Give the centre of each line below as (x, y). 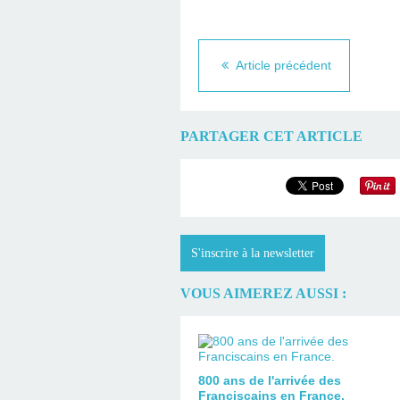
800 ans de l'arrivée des (270, 380)
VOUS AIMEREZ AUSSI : (263, 294)
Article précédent (282, 66)
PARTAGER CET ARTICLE (271, 137)
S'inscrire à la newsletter (253, 253)
